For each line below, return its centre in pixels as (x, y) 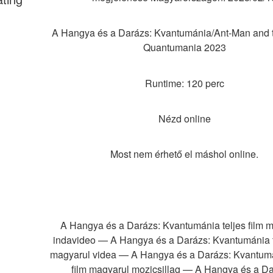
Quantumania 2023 (184, 48)
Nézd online (184, 118)
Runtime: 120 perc (184, 83)
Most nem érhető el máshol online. (185, 154)
